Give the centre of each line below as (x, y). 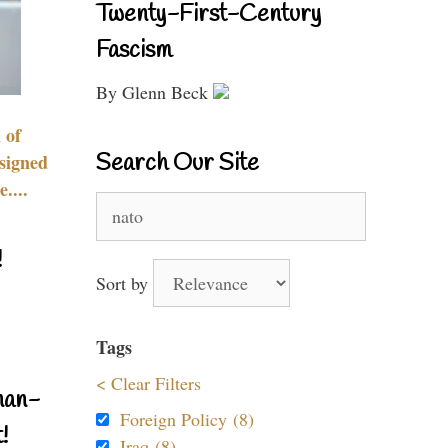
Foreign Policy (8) (187, 419)
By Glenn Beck (154, 92)
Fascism (134, 51)
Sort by (124, 283)
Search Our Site (177, 164)
